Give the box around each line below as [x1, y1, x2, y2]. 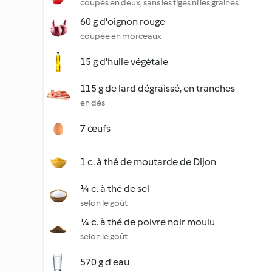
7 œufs [80, 123, 110, 134]
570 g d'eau [80, 256, 129, 268]
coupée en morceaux [80, 31, 161, 41]
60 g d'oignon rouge [80, 16, 165, 27]
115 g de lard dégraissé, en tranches [80, 83, 235, 94]
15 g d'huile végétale [80, 56, 168, 67]
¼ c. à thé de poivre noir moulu [80, 216, 215, 228]
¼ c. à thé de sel [80, 183, 149, 194]
